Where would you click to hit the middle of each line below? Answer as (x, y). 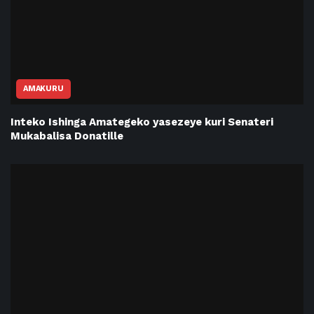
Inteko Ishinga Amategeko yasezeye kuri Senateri (142, 122)
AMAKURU (43, 88)
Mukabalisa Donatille (67, 136)
